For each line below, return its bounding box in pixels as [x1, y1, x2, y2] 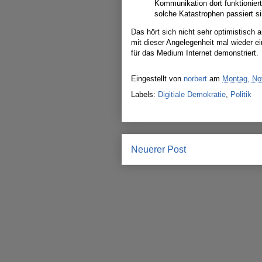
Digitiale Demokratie [158, 90, 226, 99]
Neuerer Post [131, 144, 186, 154]
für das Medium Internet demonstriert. [131, 49, 258, 57]
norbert [184, 74, 207, 84]
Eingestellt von [131, 74, 184, 84]
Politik [230, 90, 251, 99]
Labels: [131, 90, 158, 99]
